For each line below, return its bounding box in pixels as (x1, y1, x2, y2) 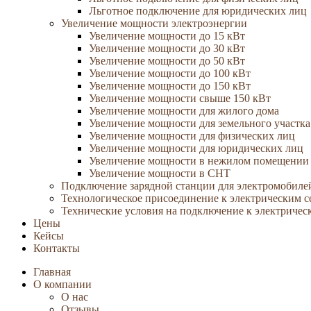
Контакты (33, 242, 80, 254)
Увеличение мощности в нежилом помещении (89, 155, 309, 167)
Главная (33, 266, 71, 278)
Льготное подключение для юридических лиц (89, 5, 307, 17)
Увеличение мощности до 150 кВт (89, 80, 251, 92)
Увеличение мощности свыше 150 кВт (89, 92, 271, 104)
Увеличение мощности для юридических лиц (89, 142, 303, 154)
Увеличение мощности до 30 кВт (89, 42, 245, 54)
